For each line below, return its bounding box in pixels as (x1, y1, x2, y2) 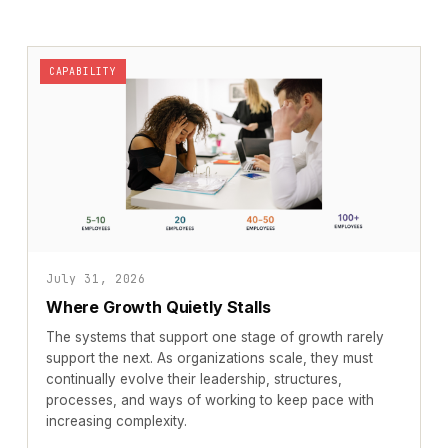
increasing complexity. (45, 413, 187, 430)
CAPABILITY (48, 65, 117, 78)
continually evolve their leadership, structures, (45, 371, 342, 388)
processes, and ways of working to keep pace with (45, 392, 374, 409)
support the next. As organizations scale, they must (45, 350, 373, 367)
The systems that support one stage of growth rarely (45, 329, 384, 346)
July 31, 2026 (45, 271, 146, 287)
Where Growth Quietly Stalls (45, 297, 271, 318)
